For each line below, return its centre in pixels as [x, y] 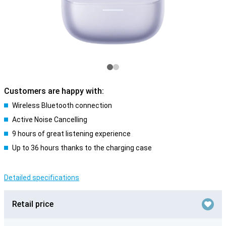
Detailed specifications [42, 178]
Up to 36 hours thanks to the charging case [82, 148]
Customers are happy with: [54, 91]
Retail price [33, 204]
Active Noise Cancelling [50, 120]
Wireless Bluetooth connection [62, 105]
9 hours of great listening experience [71, 134]
